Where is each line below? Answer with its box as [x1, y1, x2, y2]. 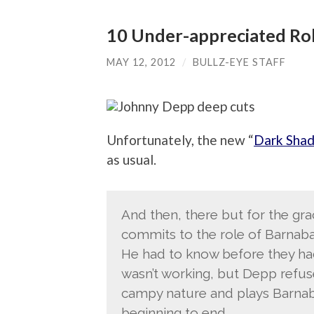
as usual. [107, 151, 156, 168]
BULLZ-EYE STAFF [193, 56, 286, 69]
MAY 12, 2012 [107, 56, 176, 69]
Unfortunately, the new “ [107, 131, 254, 148]
